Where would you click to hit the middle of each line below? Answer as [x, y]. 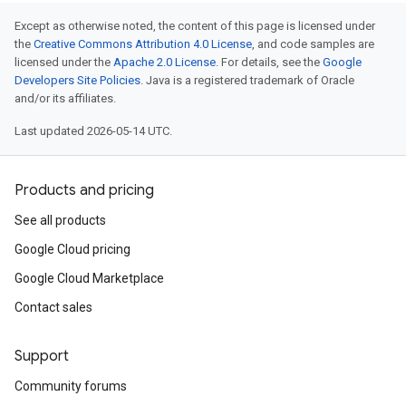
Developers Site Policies [77, 80]
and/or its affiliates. [65, 98]
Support [42, 356]
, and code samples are [313, 44]
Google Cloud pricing [72, 249]
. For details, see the [269, 62]
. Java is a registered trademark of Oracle [247, 80]
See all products [60, 220]
